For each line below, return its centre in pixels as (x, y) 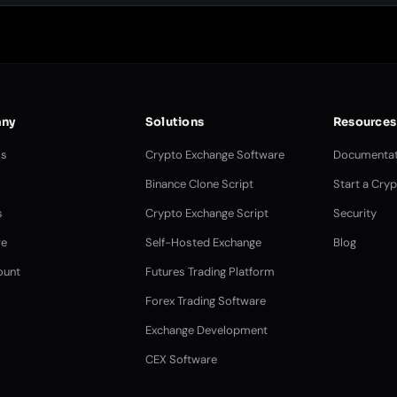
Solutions (175, 122)
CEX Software (181, 359)
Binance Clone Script (199, 184)
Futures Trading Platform (210, 272)
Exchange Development (206, 330)
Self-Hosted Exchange (203, 242)
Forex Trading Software (205, 301)
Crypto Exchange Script (206, 213)
